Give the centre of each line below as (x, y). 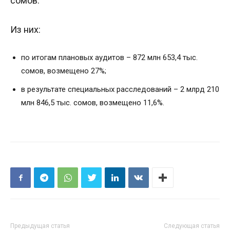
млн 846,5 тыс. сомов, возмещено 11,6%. (93, 103)
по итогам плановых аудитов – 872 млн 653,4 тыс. (109, 58)
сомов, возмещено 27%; (64, 71)
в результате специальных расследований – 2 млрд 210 (120, 90)
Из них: (25, 30)
